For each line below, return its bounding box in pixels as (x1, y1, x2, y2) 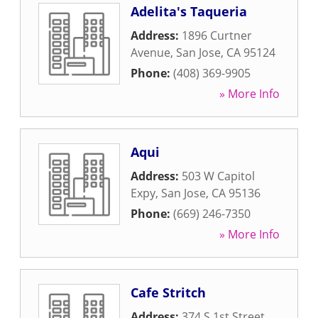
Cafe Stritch (131, 284, 206, 301)
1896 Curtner (182, 28, 252, 43)
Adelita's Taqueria (131, 3, 247, 20)
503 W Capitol (182, 168, 255, 184)
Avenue (131, 45, 170, 60)
